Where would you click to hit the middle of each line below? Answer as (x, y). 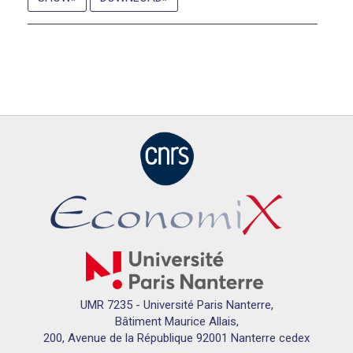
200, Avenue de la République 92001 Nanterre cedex (176, 338)
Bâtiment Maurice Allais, (176, 322)
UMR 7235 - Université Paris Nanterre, (176, 305)
